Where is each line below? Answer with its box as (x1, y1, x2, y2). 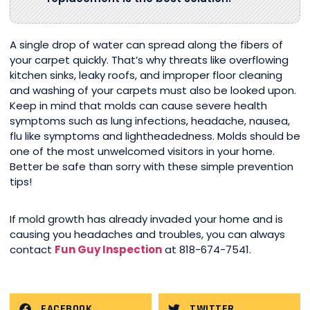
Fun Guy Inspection (55, 242, 162, 257)
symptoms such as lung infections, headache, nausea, (10, 113, 290, 129)
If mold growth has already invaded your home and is (10, 212, 283, 227)
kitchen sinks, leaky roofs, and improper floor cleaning (10, 68, 282, 83)
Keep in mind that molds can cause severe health (10, 98, 267, 113)
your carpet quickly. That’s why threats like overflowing (10, 53, 289, 68)
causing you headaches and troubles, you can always (10, 227, 285, 242)
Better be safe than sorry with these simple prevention (10, 159, 293, 174)
